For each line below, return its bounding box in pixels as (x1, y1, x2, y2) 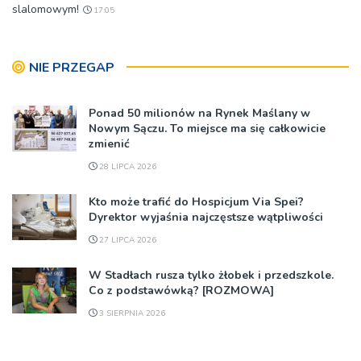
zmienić (89, 135, 130, 151)
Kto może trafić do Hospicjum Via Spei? (89, 193, 304, 210)
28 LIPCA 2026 (97, 160, 156, 172)
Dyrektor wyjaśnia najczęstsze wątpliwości (89, 209, 323, 225)
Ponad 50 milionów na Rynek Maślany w (89, 105, 310, 121)
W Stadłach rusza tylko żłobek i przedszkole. (89, 267, 334, 283)
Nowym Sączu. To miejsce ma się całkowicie (89, 120, 326, 136)
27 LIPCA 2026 (97, 234, 156, 246)
